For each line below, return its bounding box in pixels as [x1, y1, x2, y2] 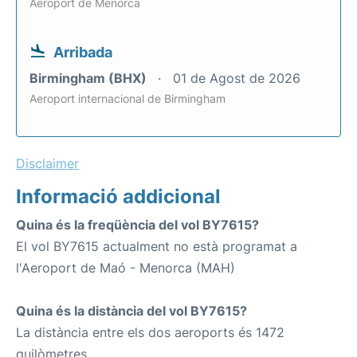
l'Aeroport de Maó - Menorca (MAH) [16, 260, 235, 276]
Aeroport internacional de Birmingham [29, 92, 226, 105]
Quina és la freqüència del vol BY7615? [16, 217, 259, 233]
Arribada [53, 44, 112, 61]
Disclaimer [16, 155, 79, 171]
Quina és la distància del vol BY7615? [16, 303, 247, 319]
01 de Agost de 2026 [173, 70, 300, 86]
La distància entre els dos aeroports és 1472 [16, 324, 284, 340]
